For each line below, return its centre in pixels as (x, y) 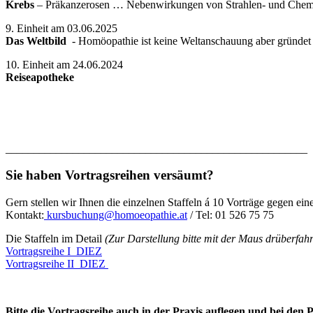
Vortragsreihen (108, 175)
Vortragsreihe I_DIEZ (54, 252)
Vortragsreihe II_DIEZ (57, 264)
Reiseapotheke (40, 77)
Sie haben (35, 175)
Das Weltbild (39, 41)
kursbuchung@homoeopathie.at (116, 215)
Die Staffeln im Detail (54, 239)
